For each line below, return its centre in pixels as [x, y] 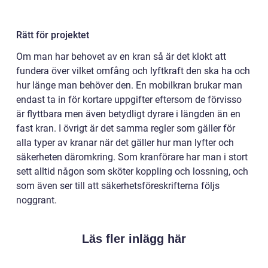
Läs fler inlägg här [134, 238]
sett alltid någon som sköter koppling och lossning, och [132, 171]
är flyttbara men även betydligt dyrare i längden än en [128, 114]
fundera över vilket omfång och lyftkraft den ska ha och [133, 71]
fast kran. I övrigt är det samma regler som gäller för [126, 128]
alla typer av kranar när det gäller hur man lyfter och [125, 142]
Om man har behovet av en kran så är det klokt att [121, 56]
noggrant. [36, 200]
